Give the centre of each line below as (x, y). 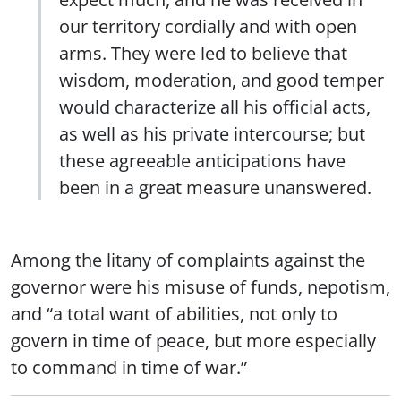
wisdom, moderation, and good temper (222, 79)
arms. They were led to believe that (203, 52)
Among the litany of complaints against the (188, 259)
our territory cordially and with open (208, 26)
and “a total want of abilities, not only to (174, 313)
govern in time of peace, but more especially (193, 340)
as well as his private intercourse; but (212, 133)
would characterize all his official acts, (215, 106)
